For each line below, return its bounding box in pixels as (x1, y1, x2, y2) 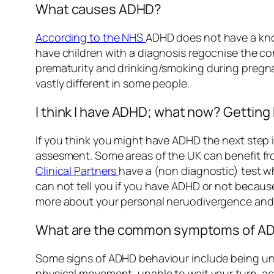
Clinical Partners (35, 163, 119, 179)
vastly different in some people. (35, 76, 190, 91)
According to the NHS (35, 30, 146, 45)
